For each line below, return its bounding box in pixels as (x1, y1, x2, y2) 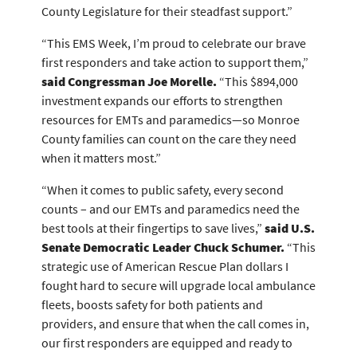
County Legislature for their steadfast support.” (41, 3, 292, 19)
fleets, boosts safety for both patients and (41, 296, 263, 312)
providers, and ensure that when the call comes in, (41, 316, 309, 331)
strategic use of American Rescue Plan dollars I (41, 258, 288, 274)
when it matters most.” (41, 150, 161, 166)
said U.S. (265, 220, 315, 236)
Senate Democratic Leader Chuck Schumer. (41, 239, 284, 255)
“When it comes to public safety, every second (41, 182, 284, 198)
